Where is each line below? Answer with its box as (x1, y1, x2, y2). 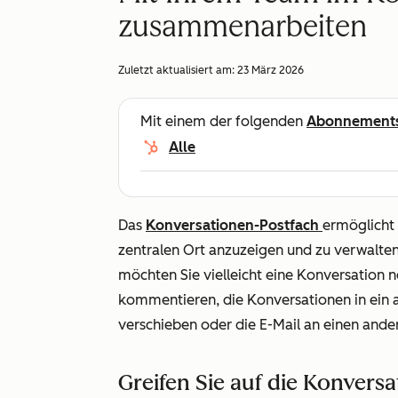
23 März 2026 (237, 64, 304, 76)
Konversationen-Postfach (146, 217, 322, 234)
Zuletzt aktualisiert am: (118, 64, 237, 76)
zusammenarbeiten (118, 10, 367, 44)
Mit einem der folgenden (140, 113, 306, 130)
